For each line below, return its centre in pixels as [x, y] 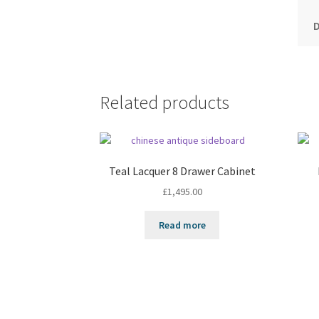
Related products [165, 103]
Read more [182, 225]
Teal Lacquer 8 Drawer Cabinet [182, 171]
